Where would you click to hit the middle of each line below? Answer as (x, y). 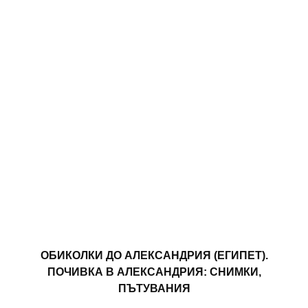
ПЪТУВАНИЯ (154, 289)
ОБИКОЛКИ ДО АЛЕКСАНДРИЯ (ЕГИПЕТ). (154, 256)
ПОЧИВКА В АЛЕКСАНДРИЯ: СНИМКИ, (154, 272)
